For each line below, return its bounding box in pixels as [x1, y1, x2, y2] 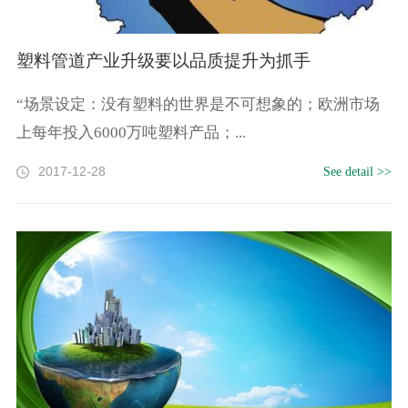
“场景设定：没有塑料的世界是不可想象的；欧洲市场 [15, 95, 380, 113]
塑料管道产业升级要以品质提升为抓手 [15, 50, 311, 70]
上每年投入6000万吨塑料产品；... [15, 123, 246, 141]
